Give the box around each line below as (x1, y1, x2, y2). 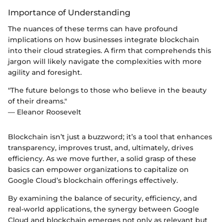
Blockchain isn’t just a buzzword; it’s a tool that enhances (8, 132, 212, 141)
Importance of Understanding (8, 7, 130, 18)
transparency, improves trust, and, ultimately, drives (8, 143, 193, 152)
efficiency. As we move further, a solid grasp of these (8, 154, 196, 163)
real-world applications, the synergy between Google (8, 204, 199, 214)
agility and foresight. (8, 67, 82, 77)
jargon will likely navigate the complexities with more (8, 56, 202, 66)
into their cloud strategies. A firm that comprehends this (8, 46, 211, 55)
